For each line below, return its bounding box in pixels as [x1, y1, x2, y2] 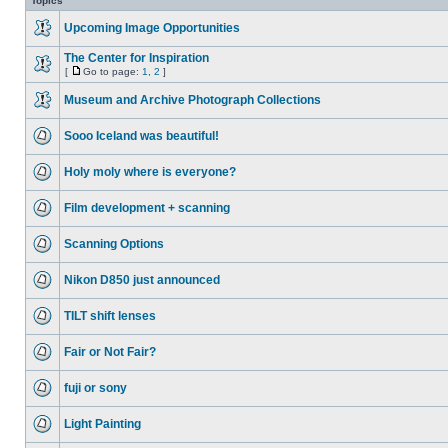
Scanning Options [64, 237, 164, 251]
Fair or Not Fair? [64, 345, 156, 359]
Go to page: [83, 66, 142, 77]
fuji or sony [64, 381, 127, 395]
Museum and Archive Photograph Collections [64, 93, 321, 107]
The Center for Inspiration [64, 51, 209, 65]
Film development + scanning [64, 201, 230, 215]
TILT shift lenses [64, 309, 156, 323]
